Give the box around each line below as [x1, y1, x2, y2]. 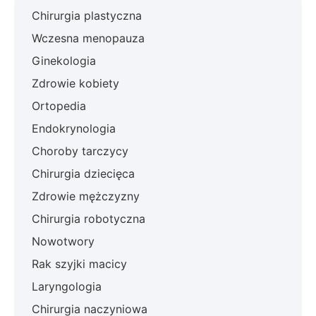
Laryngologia [32, 279, 102, 293]
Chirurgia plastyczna [32, 8, 142, 23]
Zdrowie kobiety [32, 75, 119, 90]
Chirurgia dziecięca [32, 166, 135, 181]
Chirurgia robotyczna [32, 211, 145, 226]
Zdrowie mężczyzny [32, 188, 140, 203]
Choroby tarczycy [32, 143, 128, 158]
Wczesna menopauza [32, 30, 145, 45]
